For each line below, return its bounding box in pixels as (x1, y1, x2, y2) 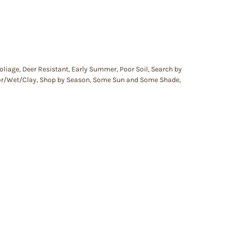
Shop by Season (40, 75, 90, 84)
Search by (151, 64, 182, 73)
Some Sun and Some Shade (93, 75, 179, 84)
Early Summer (71, 64, 117, 73)
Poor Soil (120, 64, 148, 73)
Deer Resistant (22, 64, 68, 73)
